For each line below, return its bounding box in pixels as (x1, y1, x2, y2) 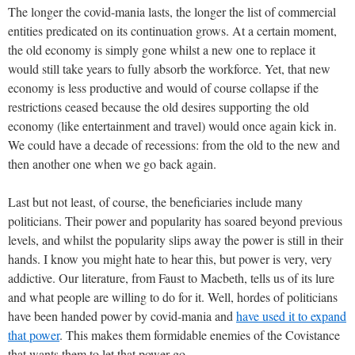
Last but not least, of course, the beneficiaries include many (8, 193, 303, 210)
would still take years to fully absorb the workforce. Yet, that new (8, 59, 330, 77)
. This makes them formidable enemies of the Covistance (59, 326, 340, 343)
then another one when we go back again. (8, 155, 216, 172)
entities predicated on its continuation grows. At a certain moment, (8, 21, 337, 39)
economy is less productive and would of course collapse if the (8, 78, 319, 96)
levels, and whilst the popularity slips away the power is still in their (8, 231, 343, 248)
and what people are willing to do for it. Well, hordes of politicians (8, 288, 338, 305)
